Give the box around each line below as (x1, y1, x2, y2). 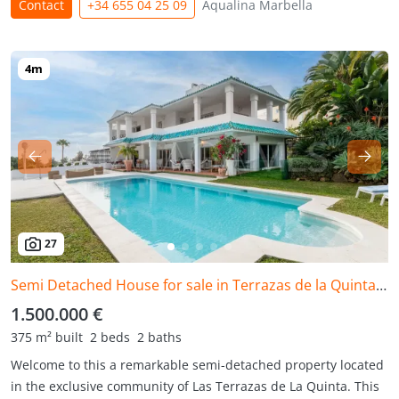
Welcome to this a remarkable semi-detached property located (11, 356, 384, 373)
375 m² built (11, 329, 83, 346)
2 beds (90, 329, 130, 346)
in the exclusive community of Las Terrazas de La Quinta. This (11, 378, 379, 395)
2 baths (137, 329, 182, 346)
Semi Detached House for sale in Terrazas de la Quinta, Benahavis (376, 275, 387, 295)
